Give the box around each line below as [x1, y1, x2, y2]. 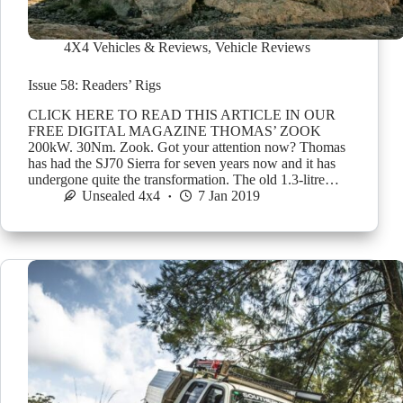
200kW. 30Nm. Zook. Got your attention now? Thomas [28, 139, 345, 155]
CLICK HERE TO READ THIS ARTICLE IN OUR [28, 106, 336, 122]
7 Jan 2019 [198, 187, 260, 203]
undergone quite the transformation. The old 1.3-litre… [28, 171, 339, 187]
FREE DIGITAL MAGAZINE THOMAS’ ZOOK [28, 122, 321, 139]
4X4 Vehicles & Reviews [64, 39, 208, 55]
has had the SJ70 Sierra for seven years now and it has [28, 155, 336, 171]
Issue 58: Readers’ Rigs [28, 76, 161, 93]
